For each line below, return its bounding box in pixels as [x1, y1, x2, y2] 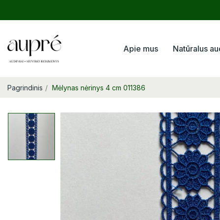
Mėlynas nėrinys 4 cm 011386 [52, 83, 145, 92]
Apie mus [123, 44, 159, 54]
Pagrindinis [7, 83, 43, 92]
